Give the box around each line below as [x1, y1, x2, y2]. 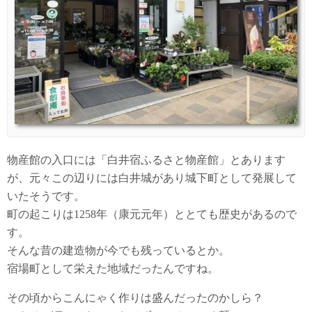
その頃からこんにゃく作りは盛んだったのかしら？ [7, 291, 263, 304]
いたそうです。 [7, 189, 85, 202]
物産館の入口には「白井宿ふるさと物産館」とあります [7, 153, 286, 166]
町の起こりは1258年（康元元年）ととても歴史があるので [7, 208, 297, 220]
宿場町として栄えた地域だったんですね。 [7, 262, 219, 274]
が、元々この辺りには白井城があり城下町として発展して [7, 171, 297, 184]
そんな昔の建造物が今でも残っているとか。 [7, 244, 230, 256]
